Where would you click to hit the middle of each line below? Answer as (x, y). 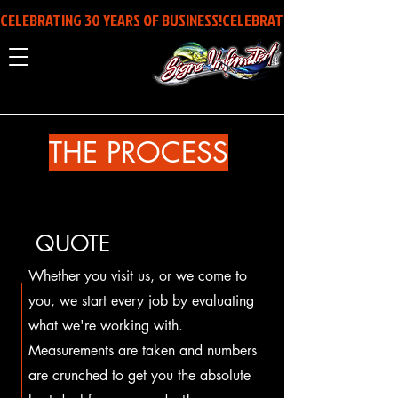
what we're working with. (106, 326)
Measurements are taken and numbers (143, 350)
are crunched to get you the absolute (139, 375)
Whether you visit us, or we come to (138, 276)
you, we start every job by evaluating (141, 301)
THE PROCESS (139, 152)
